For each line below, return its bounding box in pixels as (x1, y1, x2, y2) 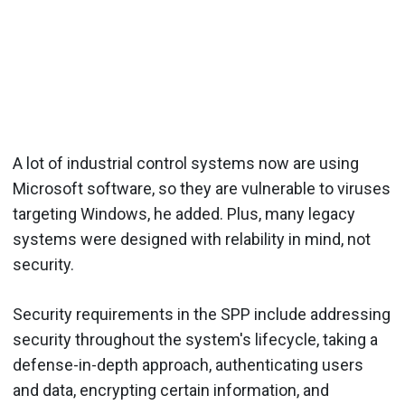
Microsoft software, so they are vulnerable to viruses (13, 178, 391, 198)
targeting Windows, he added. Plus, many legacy (13, 203, 355, 223)
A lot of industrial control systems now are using (13, 153, 359, 173)
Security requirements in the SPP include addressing (13, 304, 391, 324)
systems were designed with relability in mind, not (13, 229, 371, 249)
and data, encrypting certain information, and (13, 380, 329, 400)
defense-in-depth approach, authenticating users (13, 354, 363, 374)
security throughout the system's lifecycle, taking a (13, 329, 378, 349)
